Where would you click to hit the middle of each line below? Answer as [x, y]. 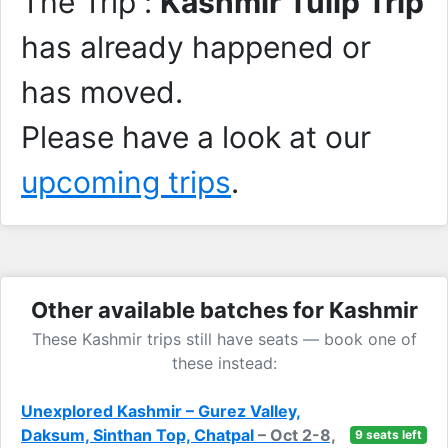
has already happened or [196, 47]
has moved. [102, 92]
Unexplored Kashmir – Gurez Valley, [161, 411]
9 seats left [389, 434]
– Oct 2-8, [297, 435]
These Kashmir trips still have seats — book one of [224, 339]
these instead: [224, 363]
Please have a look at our [196, 137]
